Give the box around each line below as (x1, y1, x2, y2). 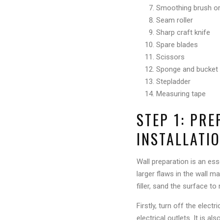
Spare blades (156, 40, 198, 50)
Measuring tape (156, 89, 206, 99)
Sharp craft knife (156, 28, 210, 37)
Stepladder (156, 77, 191, 86)
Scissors (156, 53, 185, 62)
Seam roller (156, 16, 193, 25)
